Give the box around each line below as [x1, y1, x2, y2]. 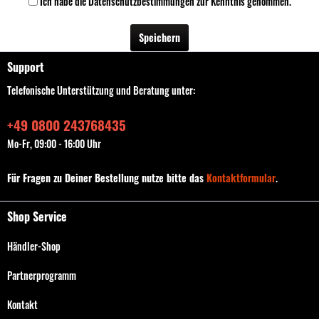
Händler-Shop [7, 239, 61, 253]
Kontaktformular [206, 170, 276, 185]
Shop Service [7, 208, 67, 225]
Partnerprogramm [7, 268, 76, 283]
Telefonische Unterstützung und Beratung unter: [7, 83, 195, 98]
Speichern [139, 30, 180, 45]
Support [7, 58, 44, 75]
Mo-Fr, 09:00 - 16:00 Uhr [7, 136, 101, 151]
